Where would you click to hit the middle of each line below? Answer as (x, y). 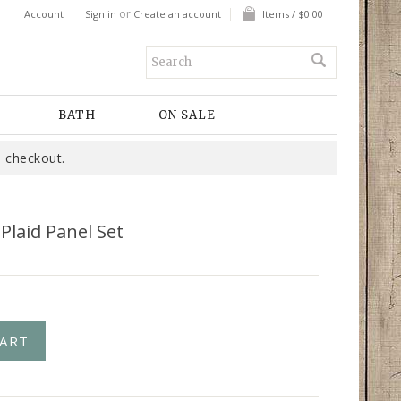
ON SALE (187, 115)
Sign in (101, 14)
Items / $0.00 (293, 14)
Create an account (177, 14)
